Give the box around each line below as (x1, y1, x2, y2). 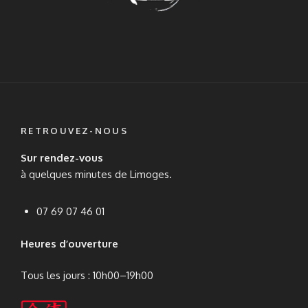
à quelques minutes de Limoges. (21, 168, 172, 181)
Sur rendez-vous (21, 151, 103, 165)
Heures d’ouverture (21, 236, 118, 250)
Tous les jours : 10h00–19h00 (21, 269, 153, 283)
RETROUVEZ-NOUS (21, 124, 129, 136)
